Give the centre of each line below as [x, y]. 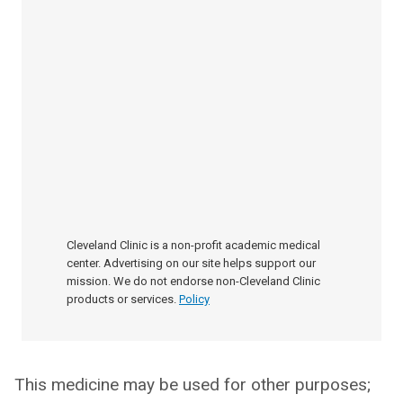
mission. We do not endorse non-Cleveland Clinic [193, 281]
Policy [194, 299]
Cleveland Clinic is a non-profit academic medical [193, 245]
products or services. [121, 299]
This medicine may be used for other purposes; [193, 385]
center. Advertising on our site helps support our [191, 263]
